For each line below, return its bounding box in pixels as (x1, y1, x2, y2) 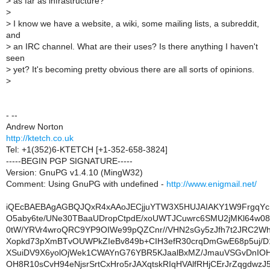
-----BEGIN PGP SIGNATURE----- (6, 157, 133, 166)
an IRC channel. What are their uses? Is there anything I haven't (11, 42, 258, 52)
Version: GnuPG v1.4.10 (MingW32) (6, 168, 143, 178)
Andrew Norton (6, 122, 63, 132)
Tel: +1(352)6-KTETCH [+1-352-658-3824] (6, 145, 168, 155)
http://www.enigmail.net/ (166, 180, 257, 189)
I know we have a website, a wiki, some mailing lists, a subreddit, (11, 19, 259, 29)
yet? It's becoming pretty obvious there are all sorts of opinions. (11, 65, 254, 75)
